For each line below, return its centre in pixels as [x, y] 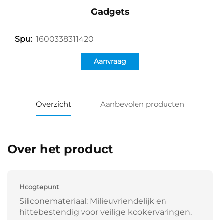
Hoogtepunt [39, 187]
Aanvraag [110, 62]
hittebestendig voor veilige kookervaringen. [105, 212]
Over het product [60, 149]
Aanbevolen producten [142, 104]
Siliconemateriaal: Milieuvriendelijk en [93, 201]
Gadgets [110, 12]
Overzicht [54, 104]
